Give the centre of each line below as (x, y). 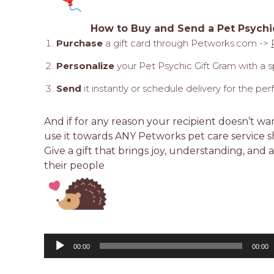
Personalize (86, 66)
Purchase (80, 43)
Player (140, 194)
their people (74, 165)
